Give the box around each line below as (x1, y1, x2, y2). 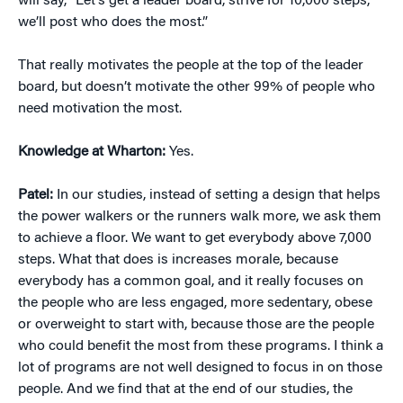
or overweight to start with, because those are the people (18, 318, 374, 333)
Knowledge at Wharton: (18, 145, 166, 160)
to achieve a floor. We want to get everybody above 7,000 (18, 231, 372, 246)
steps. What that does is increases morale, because (18, 253, 338, 268)
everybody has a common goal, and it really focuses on (18, 274, 363, 290)
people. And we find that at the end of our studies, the (18, 382, 353, 398)
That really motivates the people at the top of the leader (18, 58, 363, 74)
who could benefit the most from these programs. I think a (18, 339, 383, 354)
